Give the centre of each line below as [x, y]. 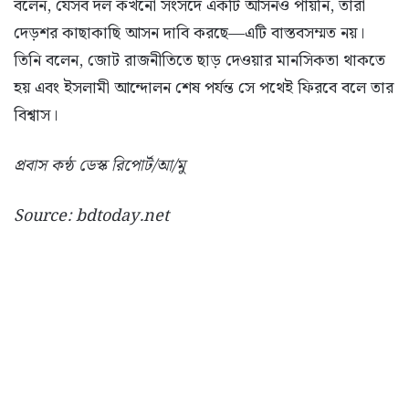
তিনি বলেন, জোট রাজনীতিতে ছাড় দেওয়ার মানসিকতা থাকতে [199, 60]
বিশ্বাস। [36, 115]
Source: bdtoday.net [91, 215]
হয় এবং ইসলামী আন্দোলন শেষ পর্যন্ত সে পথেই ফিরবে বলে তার [204, 88]
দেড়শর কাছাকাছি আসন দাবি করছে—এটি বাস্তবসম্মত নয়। [189, 33]
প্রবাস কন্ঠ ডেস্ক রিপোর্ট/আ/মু [100, 165]
